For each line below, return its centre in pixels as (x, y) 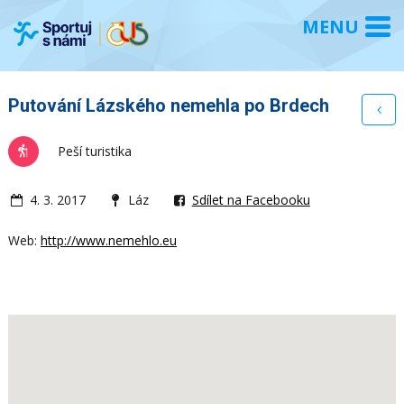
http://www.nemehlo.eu (108, 240)
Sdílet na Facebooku (251, 199)
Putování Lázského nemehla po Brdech (168, 105)
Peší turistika (94, 151)
